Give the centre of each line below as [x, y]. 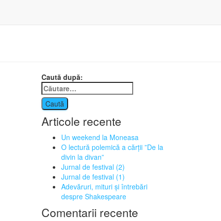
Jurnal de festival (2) [93, 167]
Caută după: [62, 77]
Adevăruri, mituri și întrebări [104, 186]
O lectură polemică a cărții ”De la [112, 147]
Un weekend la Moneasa [100, 137]
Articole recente [81, 121]
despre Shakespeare [93, 196]
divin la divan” [82, 157]
